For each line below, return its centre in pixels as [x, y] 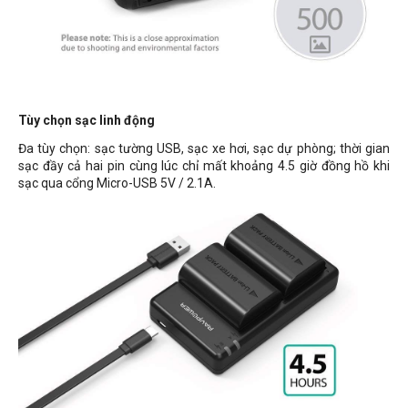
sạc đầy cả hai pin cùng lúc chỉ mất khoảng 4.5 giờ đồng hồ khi [204, 166]
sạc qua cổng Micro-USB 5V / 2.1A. [117, 183]
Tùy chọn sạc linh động [88, 120]
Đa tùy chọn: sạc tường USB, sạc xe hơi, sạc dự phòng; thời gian [204, 148]
